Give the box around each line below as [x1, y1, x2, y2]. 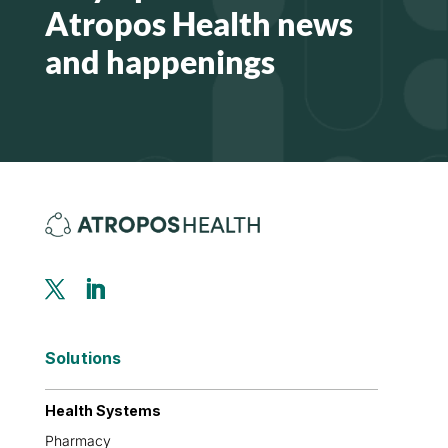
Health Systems [44, 401, 161, 419]
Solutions [44, 347, 122, 368]
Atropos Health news [44, 3, 353, 43]
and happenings [44, 41, 275, 81]
